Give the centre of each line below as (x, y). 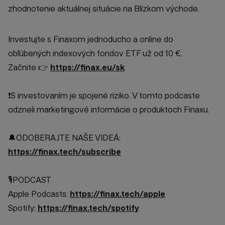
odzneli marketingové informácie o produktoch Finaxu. (109, 110)
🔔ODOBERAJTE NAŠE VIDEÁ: (64, 138)
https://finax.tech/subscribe (65, 152)
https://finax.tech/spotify (88, 208)
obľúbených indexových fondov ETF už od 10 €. (95, 53)
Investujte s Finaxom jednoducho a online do (91, 39)
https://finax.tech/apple (118, 194)
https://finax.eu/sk (87, 68)
